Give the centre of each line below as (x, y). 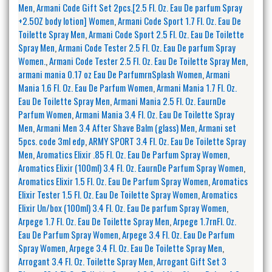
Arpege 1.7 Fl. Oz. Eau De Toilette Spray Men (94, 221)
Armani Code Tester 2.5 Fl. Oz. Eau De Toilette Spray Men (148, 60)
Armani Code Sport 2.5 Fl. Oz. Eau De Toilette (166, 34)
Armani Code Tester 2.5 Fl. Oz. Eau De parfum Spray (147, 47)
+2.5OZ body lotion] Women (66, 20)
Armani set (217, 127)
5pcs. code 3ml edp (52, 141)
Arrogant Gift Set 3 (192, 261)
